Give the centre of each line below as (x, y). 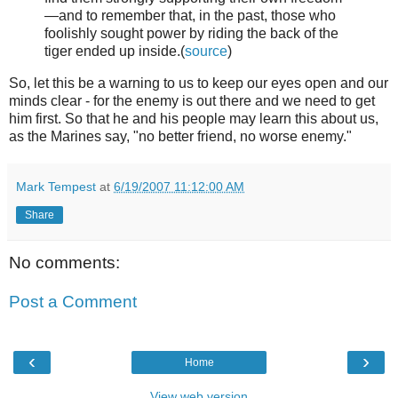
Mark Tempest (56, 187)
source (206, 52)
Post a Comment (73, 301)
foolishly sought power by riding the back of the (191, 34)
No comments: (64, 263)
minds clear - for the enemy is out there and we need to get (192, 101)
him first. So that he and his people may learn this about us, (194, 119)
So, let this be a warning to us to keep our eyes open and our (199, 84)
